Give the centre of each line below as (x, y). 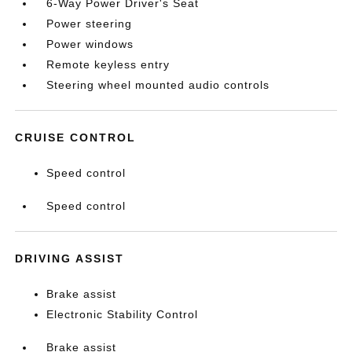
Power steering (90, 24)
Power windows (90, 44)
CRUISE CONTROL (76, 137)
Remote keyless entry (108, 64)
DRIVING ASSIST (70, 258)
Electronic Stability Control (123, 314)
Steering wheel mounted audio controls (158, 85)
